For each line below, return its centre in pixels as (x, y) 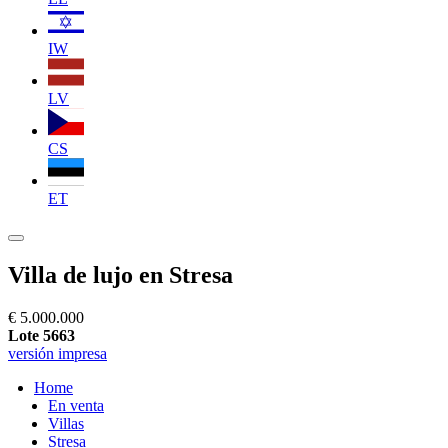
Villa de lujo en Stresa (120, 274)
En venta (76, 405)
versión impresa (57, 353)
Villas (66, 423)
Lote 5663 (41, 335)
